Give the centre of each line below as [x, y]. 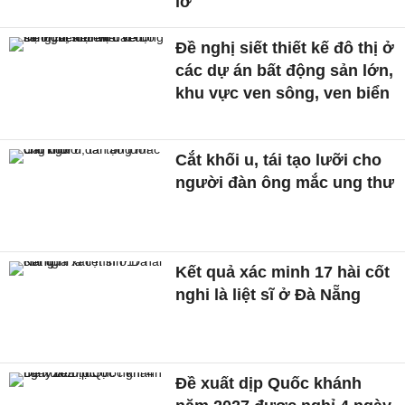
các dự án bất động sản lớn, [285, 71]
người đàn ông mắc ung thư [285, 182]
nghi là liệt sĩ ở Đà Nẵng [268, 294]
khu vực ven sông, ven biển [283, 94]
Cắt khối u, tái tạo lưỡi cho [279, 160]
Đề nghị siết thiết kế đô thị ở [285, 48]
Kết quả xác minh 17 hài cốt [283, 272]
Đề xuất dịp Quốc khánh [269, 384]
